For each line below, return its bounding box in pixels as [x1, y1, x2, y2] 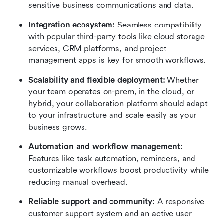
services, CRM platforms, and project [28, 43, 166, 53]
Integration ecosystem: [28, 20, 118, 29]
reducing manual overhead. [28, 177, 128, 187]
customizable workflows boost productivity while [28, 165, 209, 175]
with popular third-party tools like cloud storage [28, 31, 205, 41]
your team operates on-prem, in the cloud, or [28, 86, 194, 96]
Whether [165, 75, 199, 84]
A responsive [157, 196, 205, 206]
